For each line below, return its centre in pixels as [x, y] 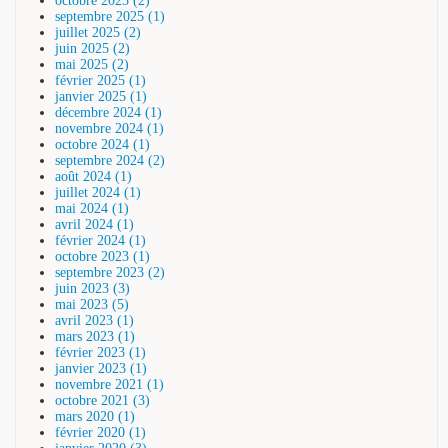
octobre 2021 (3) [102, 400]
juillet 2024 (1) [98, 192]
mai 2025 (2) [92, 64]
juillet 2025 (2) [98, 32]
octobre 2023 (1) [102, 256]
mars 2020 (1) [95, 416]
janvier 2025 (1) [101, 96]
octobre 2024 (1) [102, 144]
